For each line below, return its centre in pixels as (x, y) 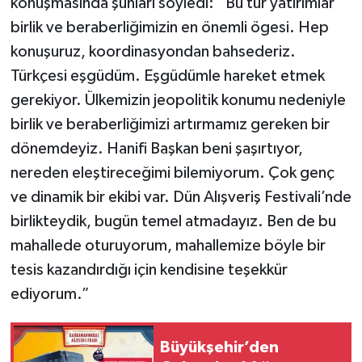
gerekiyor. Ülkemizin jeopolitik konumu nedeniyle (178, 101)
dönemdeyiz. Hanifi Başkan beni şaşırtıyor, (156, 149)
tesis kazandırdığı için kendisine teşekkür (149, 270)
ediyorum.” (50, 295)
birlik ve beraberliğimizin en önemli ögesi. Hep (169, 28)
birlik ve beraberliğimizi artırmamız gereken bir (170, 125)
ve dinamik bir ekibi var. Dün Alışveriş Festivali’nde (181, 198)
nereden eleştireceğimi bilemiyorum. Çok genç (172, 173)
